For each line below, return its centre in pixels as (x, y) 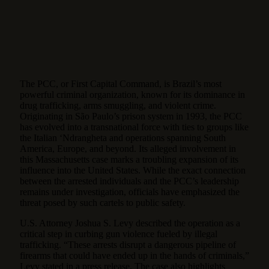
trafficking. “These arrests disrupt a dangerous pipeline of (128, 244)
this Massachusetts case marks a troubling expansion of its (129, 159)
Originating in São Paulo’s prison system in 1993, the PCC (131, 116)
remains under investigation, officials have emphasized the (130, 192)
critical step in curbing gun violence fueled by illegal (119, 234)
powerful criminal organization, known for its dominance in (132, 94)
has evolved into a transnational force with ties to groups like (134, 127)
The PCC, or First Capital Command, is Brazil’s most (121, 83)
